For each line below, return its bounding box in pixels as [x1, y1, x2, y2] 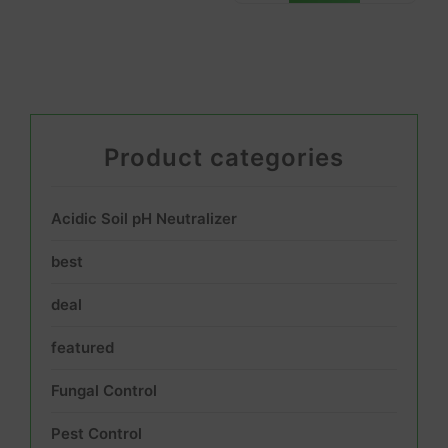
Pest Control [51, 424, 142, 443]
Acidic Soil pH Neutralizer [51, 209, 237, 228]
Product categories [104, 143, 344, 172]
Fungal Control [51, 381, 157, 400]
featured [51, 338, 114, 357]
